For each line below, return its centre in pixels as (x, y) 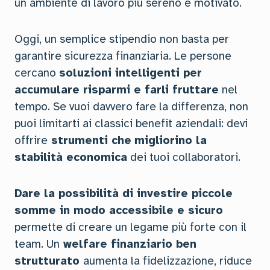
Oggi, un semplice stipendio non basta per (122, 39)
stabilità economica (71, 157)
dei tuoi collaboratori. (184, 157)
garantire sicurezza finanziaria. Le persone (123, 56)
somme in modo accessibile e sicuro (119, 210)
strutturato (49, 261)
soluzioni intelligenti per (130, 73)
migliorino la (171, 140)
